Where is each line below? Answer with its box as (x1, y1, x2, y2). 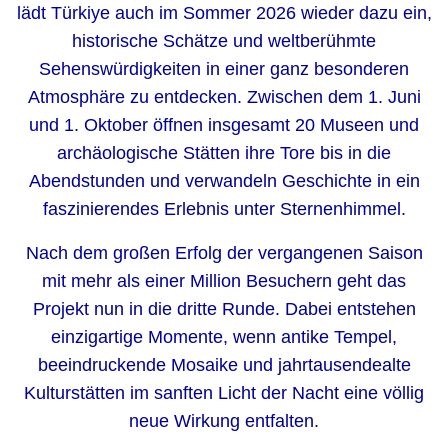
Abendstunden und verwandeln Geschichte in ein (28, 171, 420, 191)
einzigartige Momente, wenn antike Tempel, (51, 327, 397, 347)
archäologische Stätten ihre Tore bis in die (57, 143, 391, 163)
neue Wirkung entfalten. (129, 411, 319, 431)
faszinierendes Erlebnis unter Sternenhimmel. (42, 199, 406, 219)
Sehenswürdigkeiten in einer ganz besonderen (39, 59, 409, 79)
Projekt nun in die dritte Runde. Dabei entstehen (32, 299, 416, 319)
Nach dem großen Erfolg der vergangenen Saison (25, 243, 423, 263)
